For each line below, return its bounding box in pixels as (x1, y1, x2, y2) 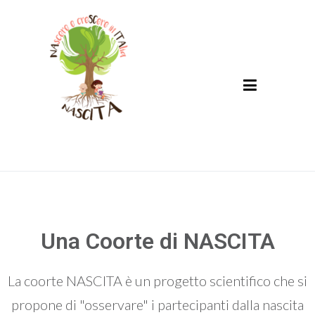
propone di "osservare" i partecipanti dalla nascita (11, 296, 304, 313)
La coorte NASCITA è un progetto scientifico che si (8, 272, 307, 289)
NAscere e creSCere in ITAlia (49, 143, 182, 155)
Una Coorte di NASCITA (40, 228, 275, 255)
